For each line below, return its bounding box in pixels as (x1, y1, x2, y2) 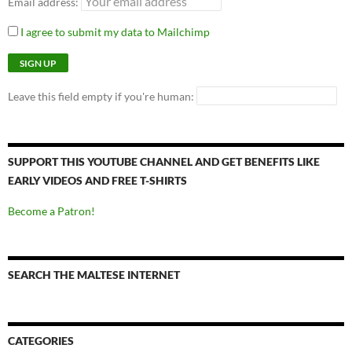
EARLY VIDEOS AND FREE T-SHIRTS (8, 174, 187, 188)
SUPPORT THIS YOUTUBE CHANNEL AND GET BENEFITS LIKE (8, 155, 320, 169)
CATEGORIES (8, 334, 74, 348)
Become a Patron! (8, 204, 95, 218)
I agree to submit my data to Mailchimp (18, 25, 210, 39)
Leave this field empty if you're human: (8, 90, 196, 104)
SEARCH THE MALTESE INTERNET (8, 268, 180, 282)
